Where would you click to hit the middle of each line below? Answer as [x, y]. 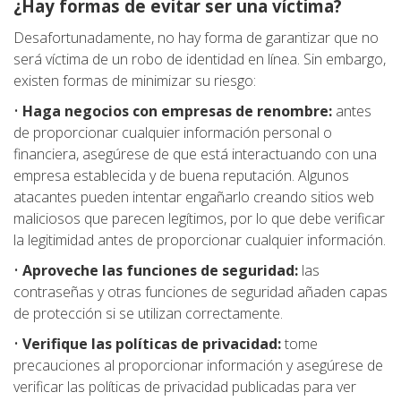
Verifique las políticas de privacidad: [150, 344]
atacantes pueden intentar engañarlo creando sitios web [194, 197]
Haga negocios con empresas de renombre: [179, 111]
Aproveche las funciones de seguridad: [160, 271]
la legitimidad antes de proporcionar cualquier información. [200, 240]
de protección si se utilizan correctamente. [148, 314]
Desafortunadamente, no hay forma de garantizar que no [196, 38]
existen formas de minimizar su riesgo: [135, 81]
